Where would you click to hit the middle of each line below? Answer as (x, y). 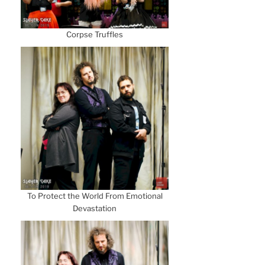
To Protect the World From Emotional (95, 195)
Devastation (95, 208)
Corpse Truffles (95, 35)
